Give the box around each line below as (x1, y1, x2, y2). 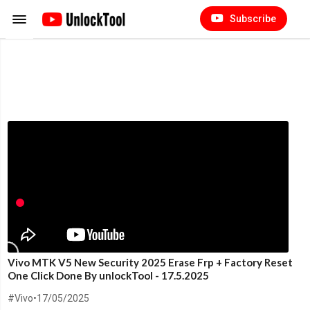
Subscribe (228, 13, 276, 24)
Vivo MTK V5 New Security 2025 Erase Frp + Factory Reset (7, 256, 293, 268)
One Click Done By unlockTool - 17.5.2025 (7, 269, 209, 282)
